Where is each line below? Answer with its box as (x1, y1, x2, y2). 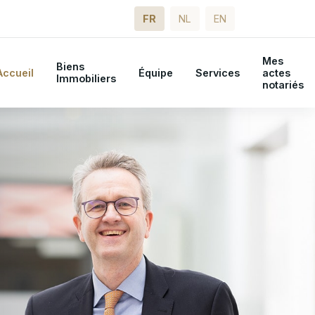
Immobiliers (56, 72, 116, 85)
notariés (262, 78, 304, 91)
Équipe (139, 66, 173, 79)
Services (195, 66, 240, 79)
